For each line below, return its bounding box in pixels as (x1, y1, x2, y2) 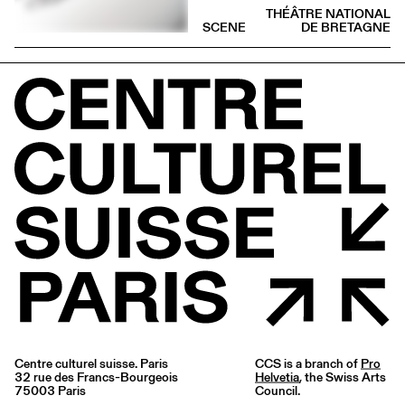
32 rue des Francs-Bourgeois (14, 367, 178, 386)
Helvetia (255, 367, 299, 386)
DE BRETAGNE (301, 18, 391, 37)
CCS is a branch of (255, 353, 361, 372)
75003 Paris (14, 381, 86, 400)
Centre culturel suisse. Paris (14, 353, 168, 372)
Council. (255, 381, 300, 400)
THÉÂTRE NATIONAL (266, 5, 391, 24)
